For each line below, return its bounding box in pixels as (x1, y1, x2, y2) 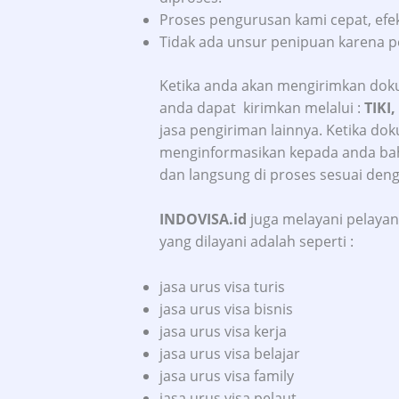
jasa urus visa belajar (159, 343, 300, 363)
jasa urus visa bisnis (159, 298, 293, 319)
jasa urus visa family (159, 365, 294, 386)
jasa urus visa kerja (159, 321, 287, 341)
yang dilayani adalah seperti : (159, 232, 354, 252)
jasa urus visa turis (159, 276, 285, 297)
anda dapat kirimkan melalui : (159, 97, 364, 118)
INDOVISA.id (159, 209, 247, 230)
